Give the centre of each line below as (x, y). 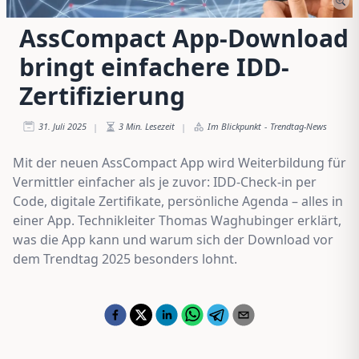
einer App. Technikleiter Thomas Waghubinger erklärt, (177, 220)
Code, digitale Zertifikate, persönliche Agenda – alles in (178, 201)
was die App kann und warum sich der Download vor (173, 239)
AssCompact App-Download (184, 38)
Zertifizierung (102, 95)
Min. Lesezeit (150, 126)
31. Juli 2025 (63, 126)
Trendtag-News (298, 126)
